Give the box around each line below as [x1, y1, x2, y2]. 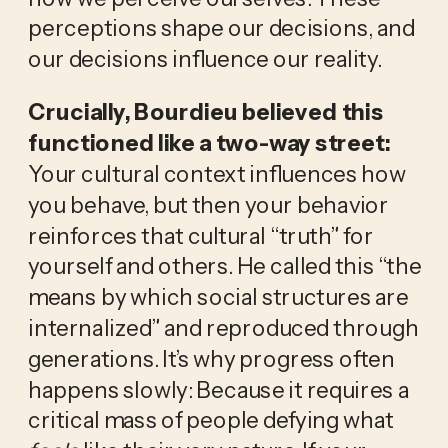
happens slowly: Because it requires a [27, 375, 409, 404]
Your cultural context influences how [27, 159, 406, 188]
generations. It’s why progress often [27, 344, 395, 373]
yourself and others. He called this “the [27, 251, 422, 280]
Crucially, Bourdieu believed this [27, 97, 384, 126]
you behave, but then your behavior [27, 190, 390, 219]
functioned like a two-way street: [27, 128, 391, 157]
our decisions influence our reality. [27, 44, 381, 73]
